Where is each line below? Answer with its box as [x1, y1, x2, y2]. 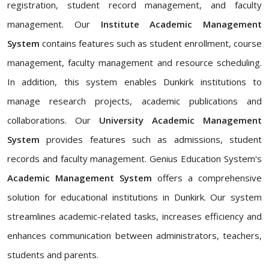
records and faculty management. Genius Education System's [7, 153, 262, 165]
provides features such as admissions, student [40, 133, 262, 145]
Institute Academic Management [100, 18, 262, 30]
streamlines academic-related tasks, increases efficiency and [7, 210, 262, 222]
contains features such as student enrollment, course [40, 37, 262, 49]
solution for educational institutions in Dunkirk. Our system [7, 191, 262, 203]
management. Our [7, 18, 101, 30]
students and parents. [7, 249, 98, 261]
